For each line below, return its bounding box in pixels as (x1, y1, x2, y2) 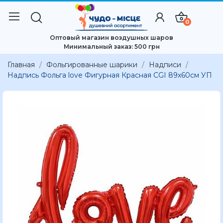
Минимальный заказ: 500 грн (63, 43, 160, 51)
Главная (7, 60, 35, 69)
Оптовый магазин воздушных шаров (50, 34, 173, 42)
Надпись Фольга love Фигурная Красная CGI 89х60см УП (7, 71, 212, 80)
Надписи (149, 60, 181, 69)
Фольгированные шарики (46, 60, 137, 69)
